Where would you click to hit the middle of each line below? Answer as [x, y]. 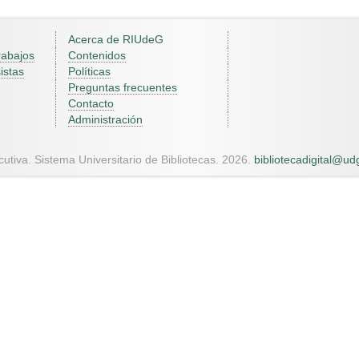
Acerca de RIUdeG [116, 39]
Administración [105, 119]
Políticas [89, 71]
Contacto [91, 103]
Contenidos [97, 55]
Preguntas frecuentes [123, 87]
